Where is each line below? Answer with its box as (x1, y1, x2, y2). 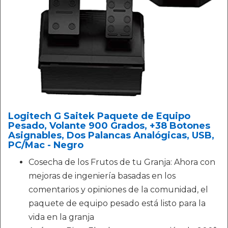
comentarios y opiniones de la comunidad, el (28, 185, 208, 195)
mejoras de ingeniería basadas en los (28, 171, 176, 181)
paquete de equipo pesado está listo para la (28, 198, 206, 209)
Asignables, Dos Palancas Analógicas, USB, (8, 130, 214, 141)
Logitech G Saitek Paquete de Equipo (8, 110, 190, 122)
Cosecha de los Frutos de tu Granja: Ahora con (28, 157, 215, 167)
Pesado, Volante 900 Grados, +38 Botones (8, 120, 210, 132)
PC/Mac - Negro (8, 139, 83, 151)
